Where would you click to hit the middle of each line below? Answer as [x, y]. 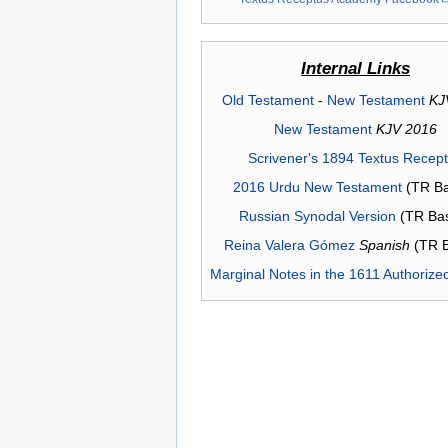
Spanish [384, 245]
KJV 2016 [406, 129]
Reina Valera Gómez [289, 245]
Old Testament [267, 100]
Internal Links [355, 69]
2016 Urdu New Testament [317, 187]
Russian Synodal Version [317, 216]
